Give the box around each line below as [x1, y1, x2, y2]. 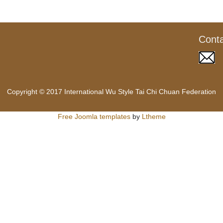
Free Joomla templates [57, 112, 130, 120]
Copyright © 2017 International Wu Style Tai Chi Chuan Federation [7, 87, 216, 96]
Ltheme [141, 112, 166, 120]
